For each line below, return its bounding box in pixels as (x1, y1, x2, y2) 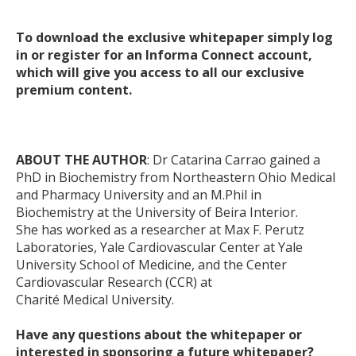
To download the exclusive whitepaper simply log (16, 29, 333, 46)
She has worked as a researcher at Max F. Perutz (16, 221, 304, 238)
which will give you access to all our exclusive (16, 64, 304, 81)
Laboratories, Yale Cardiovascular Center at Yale (16, 238, 303, 256)
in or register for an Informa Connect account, (16, 46, 312, 64)
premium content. (16, 81, 132, 99)
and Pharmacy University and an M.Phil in (16, 186, 261, 203)
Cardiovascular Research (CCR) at (16, 273, 212, 291)
